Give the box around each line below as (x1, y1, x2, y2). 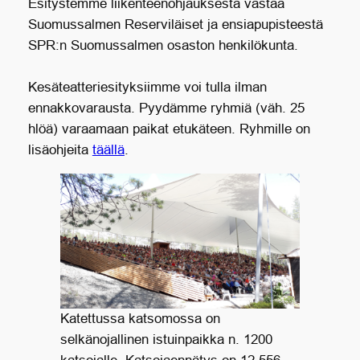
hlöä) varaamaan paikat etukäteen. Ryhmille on (27, 121, 310, 137)
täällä (92, 142, 125, 158)
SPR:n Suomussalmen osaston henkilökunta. (27, 38, 298, 54)
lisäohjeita (27, 142, 92, 158)
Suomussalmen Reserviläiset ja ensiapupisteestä (27, 17, 323, 33)
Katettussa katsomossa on (59, 310, 220, 326)
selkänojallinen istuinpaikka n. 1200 (59, 331, 272, 347)
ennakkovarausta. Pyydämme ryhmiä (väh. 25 (27, 100, 305, 117)
